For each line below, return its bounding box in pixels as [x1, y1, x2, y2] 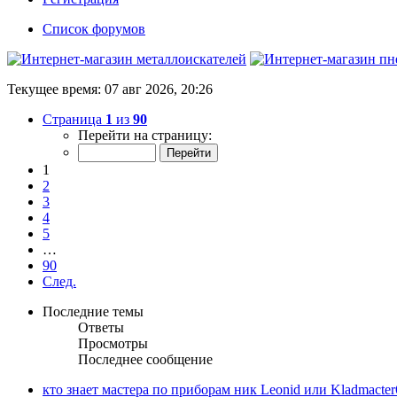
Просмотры [78, 336, 148, 352]
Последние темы [43, 304, 144, 320]
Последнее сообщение [78, 352, 213, 368]
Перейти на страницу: [78, 128, 212, 144]
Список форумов [43, 21, 145, 37]
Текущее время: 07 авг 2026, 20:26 [7, 82, 213, 97]
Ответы [78, 320, 124, 336]
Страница [43, 112, 105, 128]
